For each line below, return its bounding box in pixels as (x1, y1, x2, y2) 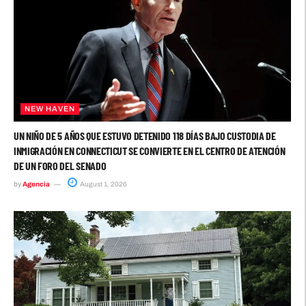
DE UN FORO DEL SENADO (14, 159, 107, 173)
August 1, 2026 (79, 180, 127, 189)
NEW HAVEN (25, 105, 75, 113)
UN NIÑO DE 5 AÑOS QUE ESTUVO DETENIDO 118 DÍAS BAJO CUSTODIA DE (14, 129, 276, 143)
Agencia (23, 180, 50, 189)
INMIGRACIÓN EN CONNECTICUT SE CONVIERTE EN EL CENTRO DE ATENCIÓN (14, 144, 286, 158)
